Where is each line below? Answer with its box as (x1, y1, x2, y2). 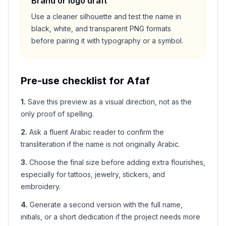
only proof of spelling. (21, 109, 94, 118)
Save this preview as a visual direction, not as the (28, 97, 192, 106)
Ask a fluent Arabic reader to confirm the (29, 128, 164, 136)
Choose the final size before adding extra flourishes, (29, 158, 205, 166)
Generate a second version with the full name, (30, 200, 183, 209)
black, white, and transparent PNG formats (31, 24, 171, 33)
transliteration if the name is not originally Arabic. (21, 140, 180, 148)
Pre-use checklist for (21, 75, 127, 87)
